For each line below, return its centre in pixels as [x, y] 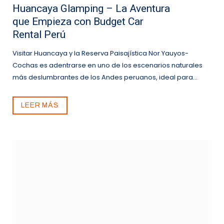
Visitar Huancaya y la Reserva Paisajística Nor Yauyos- [100, 53]
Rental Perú [39, 35]
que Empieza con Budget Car [78, 22]
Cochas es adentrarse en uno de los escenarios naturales [107, 65]
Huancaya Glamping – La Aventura [91, 9]
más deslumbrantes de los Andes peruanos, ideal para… [105, 77]
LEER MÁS [40, 105]
